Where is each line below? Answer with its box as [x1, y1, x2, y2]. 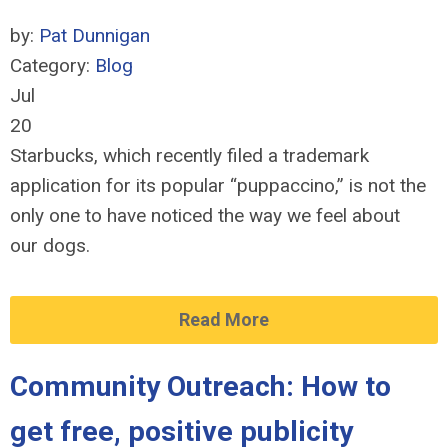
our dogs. [10, 234, 90, 257]
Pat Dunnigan [39, 24, 150, 47]
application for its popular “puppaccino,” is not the [10, 174, 426, 197]
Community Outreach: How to [10, 370, 391, 403]
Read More [179, 309, 269, 330]
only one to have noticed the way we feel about [10, 204, 400, 227]
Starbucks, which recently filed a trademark [10, 144, 369, 167]
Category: [10, 54, 95, 77]
